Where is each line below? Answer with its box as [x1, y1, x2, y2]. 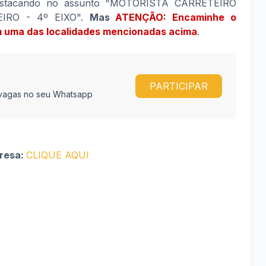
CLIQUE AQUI [26, 149, 89, 161]
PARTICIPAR [150, 80, 208, 92]
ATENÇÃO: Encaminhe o [115, 11, 237, 23]
